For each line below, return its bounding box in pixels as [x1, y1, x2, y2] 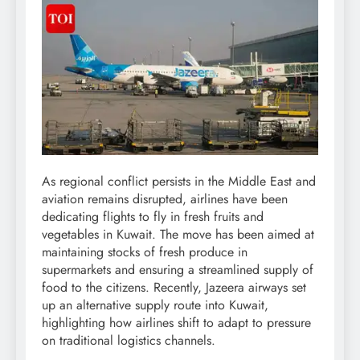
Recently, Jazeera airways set [153, 278, 306, 297]
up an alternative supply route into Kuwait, [42, 296, 268, 315]
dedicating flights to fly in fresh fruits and [42, 207, 264, 227]
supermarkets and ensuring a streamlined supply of [42, 260, 313, 280]
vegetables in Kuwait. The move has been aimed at [42, 225, 314, 244]
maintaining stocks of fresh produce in [42, 243, 247, 262]
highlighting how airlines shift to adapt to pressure [42, 313, 311, 333]
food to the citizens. [42, 278, 149, 297]
